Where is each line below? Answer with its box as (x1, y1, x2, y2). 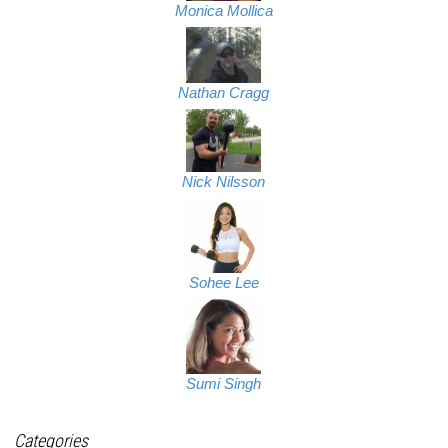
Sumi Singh (186, 376, 261, 393)
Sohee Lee (188, 275, 259, 292)
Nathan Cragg (178, 85, 269, 102)
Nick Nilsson (182, 174, 265, 191)
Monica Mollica (174, 2, 273, 19)
